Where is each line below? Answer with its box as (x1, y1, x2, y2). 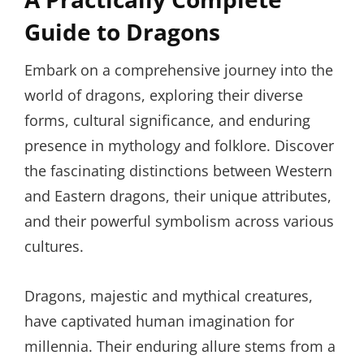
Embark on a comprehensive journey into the (24, 60, 333, 80)
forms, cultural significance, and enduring (24, 110, 310, 130)
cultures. (24, 236, 84, 256)
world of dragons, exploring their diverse (24, 85, 303, 105)
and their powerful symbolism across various (24, 211, 334, 231)
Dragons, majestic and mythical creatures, (24, 286, 313, 305)
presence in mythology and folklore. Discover (24, 136, 334, 155)
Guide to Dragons (24, 16, 220, 47)
